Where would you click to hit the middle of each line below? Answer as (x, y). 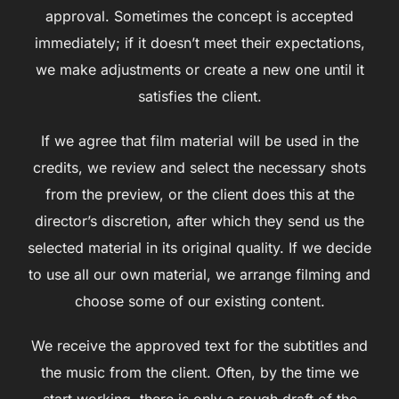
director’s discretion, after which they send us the (199, 220)
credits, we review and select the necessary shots (199, 167)
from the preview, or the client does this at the (199, 194)
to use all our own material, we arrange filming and (199, 274)
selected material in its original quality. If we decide (199, 247)
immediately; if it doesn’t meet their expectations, (199, 42)
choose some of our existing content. (199, 301)
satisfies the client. (199, 96)
